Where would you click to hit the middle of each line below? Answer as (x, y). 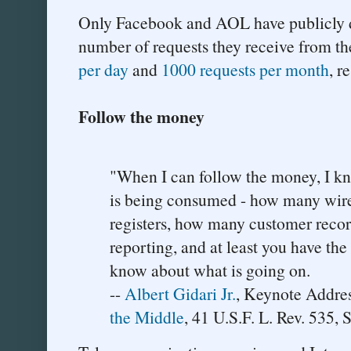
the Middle (147, 317)
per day (103, 70)
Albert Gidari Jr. (180, 293)
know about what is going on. (210, 270)
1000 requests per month (245, 70)
